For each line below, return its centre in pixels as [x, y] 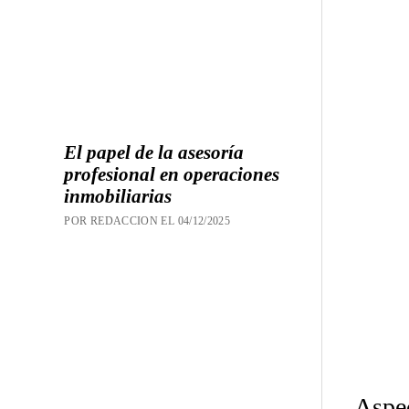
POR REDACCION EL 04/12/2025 [147, 221]
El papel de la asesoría [154, 153]
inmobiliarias [118, 197]
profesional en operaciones [172, 175]
